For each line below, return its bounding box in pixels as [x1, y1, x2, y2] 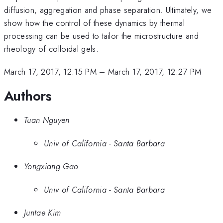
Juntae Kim [24, 207, 61, 219]
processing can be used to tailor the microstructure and [4, 29, 199, 42]
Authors [4, 85, 52, 106]
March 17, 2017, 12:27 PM [108, 66, 202, 78]
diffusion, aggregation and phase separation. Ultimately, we [4, 3, 212, 16]
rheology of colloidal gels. [4, 42, 99, 55]
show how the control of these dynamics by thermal [4, 16, 185, 29]
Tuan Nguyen [24, 114, 70, 126]
